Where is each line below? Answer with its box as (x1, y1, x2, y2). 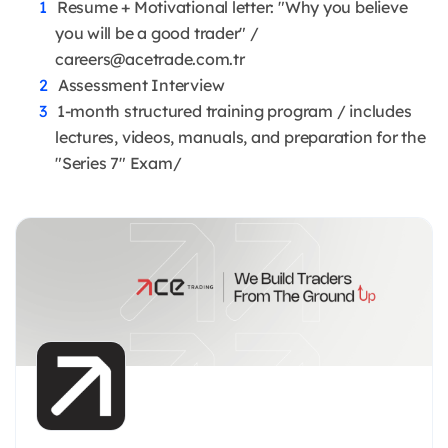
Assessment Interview (57, 75, 225, 96)
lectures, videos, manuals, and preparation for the (55, 127, 426, 148)
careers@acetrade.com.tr (55, 49, 245, 70)
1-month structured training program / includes (56, 101, 412, 122)
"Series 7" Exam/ (55, 153, 182, 174)
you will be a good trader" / (55, 23, 259, 44)
